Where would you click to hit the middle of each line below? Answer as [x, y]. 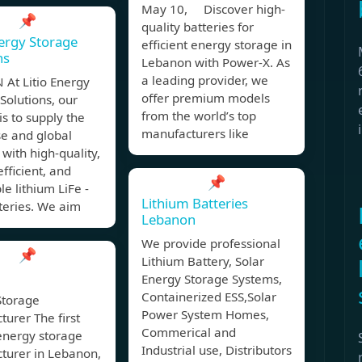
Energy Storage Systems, [212, 279]
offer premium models [206, 98]
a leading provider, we [205, 80]
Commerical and [189, 333]
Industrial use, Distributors [217, 350]
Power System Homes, [205, 315]
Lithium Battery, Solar [203, 261]
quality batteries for [198, 27]
